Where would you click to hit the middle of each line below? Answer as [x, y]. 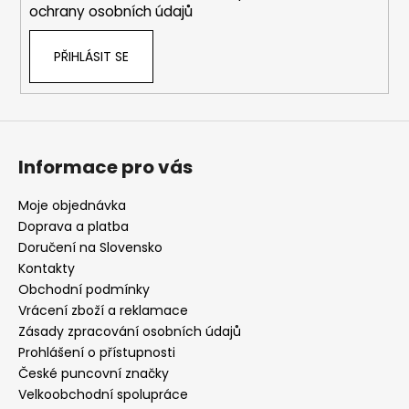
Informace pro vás [105, 167]
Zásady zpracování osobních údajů [130, 331]
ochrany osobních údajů [110, 12]
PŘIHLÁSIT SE [91, 57]
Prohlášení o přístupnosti [97, 352]
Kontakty [47, 268]
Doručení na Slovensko [90, 247]
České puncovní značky [94, 373]
